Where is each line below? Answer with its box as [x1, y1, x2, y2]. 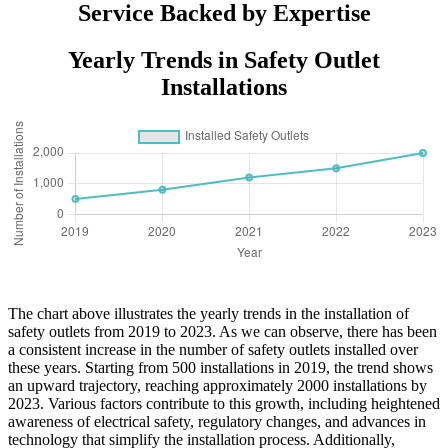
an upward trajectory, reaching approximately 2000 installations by [8, 376, 427, 394]
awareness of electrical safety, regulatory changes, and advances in [8, 412, 426, 430]
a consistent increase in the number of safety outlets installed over [8, 340, 418, 358]
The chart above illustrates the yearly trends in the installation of [8, 304, 409, 322]
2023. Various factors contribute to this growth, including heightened [8, 394, 440, 412]
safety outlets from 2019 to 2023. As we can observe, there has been [8, 322, 437, 340]
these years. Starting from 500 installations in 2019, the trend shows [8, 358, 433, 376]
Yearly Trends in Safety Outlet [68, 46, 380, 73]
